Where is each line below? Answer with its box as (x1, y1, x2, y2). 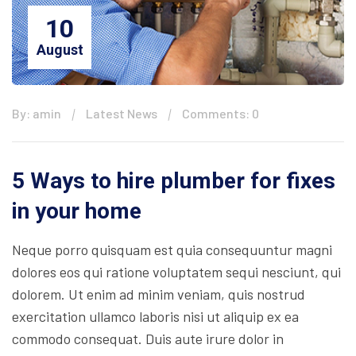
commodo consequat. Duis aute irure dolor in (12, 329, 284, 347)
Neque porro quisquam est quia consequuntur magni (12, 240, 332, 258)
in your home (12, 197, 141, 224)
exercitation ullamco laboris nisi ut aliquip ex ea (12, 307, 299, 325)
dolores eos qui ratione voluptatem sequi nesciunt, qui (12, 262, 341, 281)
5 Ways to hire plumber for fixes (12, 167, 335, 194)
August (36, 41, 83, 58)
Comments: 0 (182, 105, 259, 121)
